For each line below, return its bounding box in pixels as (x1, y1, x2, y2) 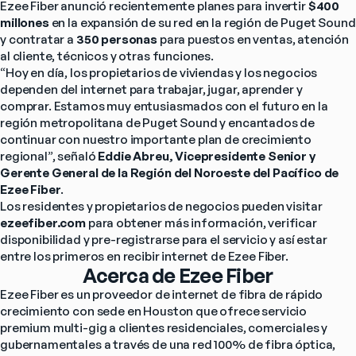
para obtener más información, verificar (86, 215, 317, 231)
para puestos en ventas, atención (157, 32, 349, 48)
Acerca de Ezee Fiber (83, 263, 273, 288)
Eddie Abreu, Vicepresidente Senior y (98, 149, 315, 164)
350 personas (75, 32, 158, 48)
